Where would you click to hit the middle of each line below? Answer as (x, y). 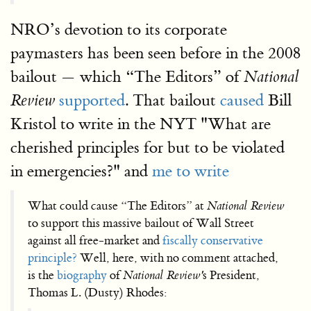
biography (82, 275)
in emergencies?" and (81, 171)
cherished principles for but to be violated (148, 148)
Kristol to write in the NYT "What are (141, 124)
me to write (191, 171)
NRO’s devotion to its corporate (119, 30)
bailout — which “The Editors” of (127, 77)
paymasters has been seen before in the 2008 (155, 53)
